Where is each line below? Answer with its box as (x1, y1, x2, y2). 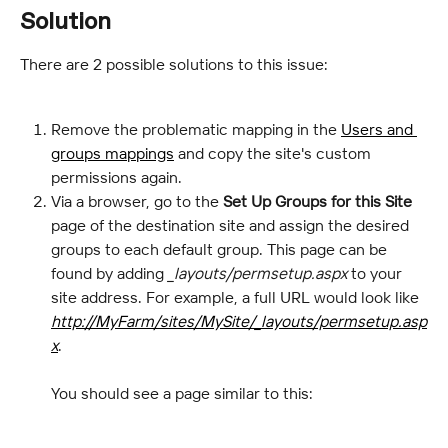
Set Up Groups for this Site (223, 190, 412, 211)
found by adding (51, 262, 168, 283)
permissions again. (51, 166, 182, 187)
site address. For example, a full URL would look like (51, 286, 423, 307)
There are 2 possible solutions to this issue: (20, 53, 328, 74)
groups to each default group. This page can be (51, 238, 391, 259)
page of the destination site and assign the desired (51, 214, 413, 235)
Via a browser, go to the (51, 190, 223, 211)
